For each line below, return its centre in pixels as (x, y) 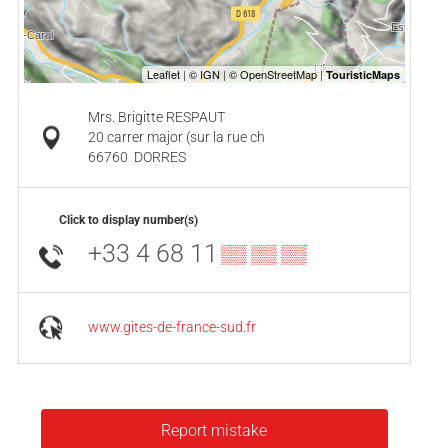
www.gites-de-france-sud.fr (171, 327)
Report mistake (214, 430)
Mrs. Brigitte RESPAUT (156, 117)
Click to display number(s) (128, 219)
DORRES (159, 157)
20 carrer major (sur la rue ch (176, 137)
